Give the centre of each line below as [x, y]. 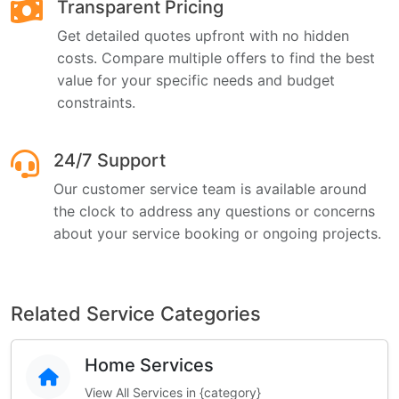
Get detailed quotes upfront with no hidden [203, 36]
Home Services [149, 365]
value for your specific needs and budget [196, 80]
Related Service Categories [136, 313]
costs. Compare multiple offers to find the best [216, 58]
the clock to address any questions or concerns [214, 211]
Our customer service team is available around [210, 189]
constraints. [96, 102]
